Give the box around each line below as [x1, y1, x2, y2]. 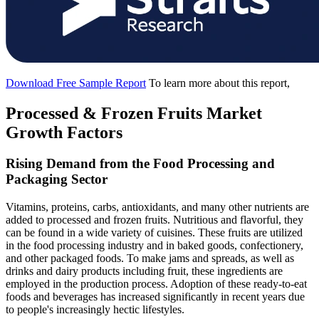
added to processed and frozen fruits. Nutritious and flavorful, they [6, 214, 303, 226]
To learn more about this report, [149, 76, 290, 89]
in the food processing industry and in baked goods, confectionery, [6, 239, 303, 252]
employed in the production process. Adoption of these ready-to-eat [6, 278, 307, 291]
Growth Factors [6, 122, 122, 142]
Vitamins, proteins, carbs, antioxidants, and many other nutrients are [6, 201, 309, 214]
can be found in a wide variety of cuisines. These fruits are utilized [6, 226, 303, 239]
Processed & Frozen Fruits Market [6, 103, 262, 122]
